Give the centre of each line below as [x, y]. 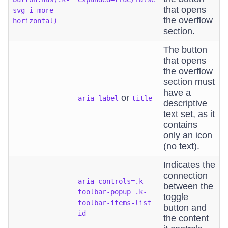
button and [185, 208]
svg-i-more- [35, 10]
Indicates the [189, 165]
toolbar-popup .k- [112, 192]
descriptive [185, 103]
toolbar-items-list [115, 203]
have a [177, 93]
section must [189, 82]
